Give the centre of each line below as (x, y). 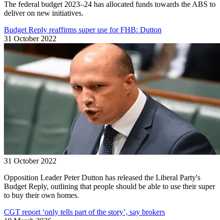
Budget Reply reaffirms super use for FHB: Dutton (83, 29)
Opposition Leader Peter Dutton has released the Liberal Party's (102, 177)
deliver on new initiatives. (44, 13)
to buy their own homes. (41, 195)
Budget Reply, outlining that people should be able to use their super (110, 186)
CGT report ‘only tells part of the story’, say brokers (84, 212)
